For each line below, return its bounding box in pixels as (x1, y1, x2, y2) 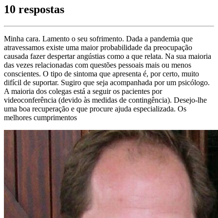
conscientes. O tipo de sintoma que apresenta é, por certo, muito (4, 70, 199, 78)
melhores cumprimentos (4, 113, 77, 122)
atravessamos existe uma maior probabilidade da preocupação (4, 43, 192, 52)
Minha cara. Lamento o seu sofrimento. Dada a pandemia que (4, 35, 193, 43)
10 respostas (4, 3, 64, 16)
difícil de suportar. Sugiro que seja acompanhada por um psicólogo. (4, 78, 210, 87)
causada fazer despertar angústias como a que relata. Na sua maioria (4, 52, 211, 61)
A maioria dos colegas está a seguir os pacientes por (4, 87, 162, 96)
